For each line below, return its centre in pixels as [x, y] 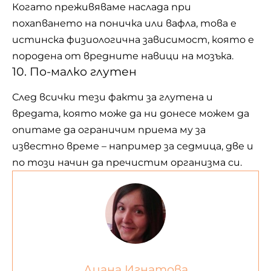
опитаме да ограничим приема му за [109, 130]
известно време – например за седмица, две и [133, 146]
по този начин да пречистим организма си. [127, 163]
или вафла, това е [189, 23]
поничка [121, 23]
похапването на [56, 23]
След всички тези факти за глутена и [113, 97]
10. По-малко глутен [74, 71]
